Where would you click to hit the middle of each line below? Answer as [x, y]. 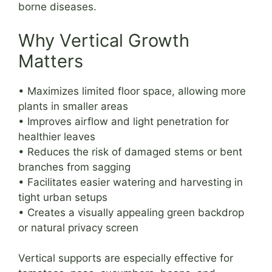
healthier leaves [57, 136]
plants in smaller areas [73, 106]
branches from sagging [74, 167]
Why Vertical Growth [104, 40]
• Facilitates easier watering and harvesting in [131, 182]
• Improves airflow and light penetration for [124, 121]
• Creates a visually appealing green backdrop [131, 212]
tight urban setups [63, 197]
